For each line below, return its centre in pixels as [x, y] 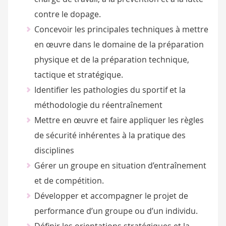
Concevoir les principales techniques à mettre [121, 30]
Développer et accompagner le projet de [111, 196]
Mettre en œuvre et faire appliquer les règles [119, 120]
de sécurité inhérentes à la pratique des [110, 135]
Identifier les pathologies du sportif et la [110, 90]
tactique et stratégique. [78, 75]
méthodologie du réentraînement [98, 105]
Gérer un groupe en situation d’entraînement [120, 166]
